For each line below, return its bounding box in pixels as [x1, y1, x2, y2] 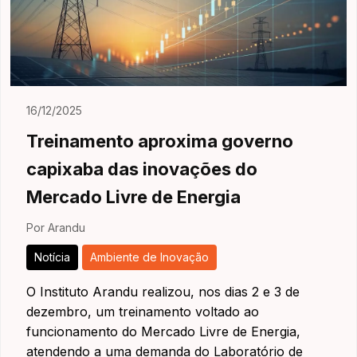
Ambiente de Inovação [90, 250, 209, 264]
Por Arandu [26, 221, 85, 234]
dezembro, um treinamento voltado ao [26, 304, 259, 320]
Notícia [34, 250, 70, 264]
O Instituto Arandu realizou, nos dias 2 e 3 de [26, 284, 300, 300]
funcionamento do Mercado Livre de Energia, [26, 324, 300, 339]
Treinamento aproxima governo [26, 131, 293, 151]
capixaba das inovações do [26, 159, 257, 179]
